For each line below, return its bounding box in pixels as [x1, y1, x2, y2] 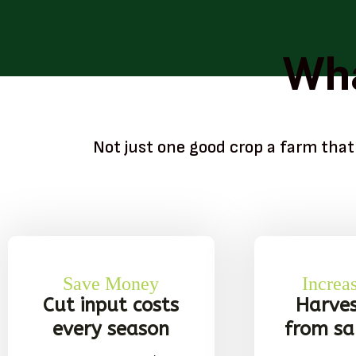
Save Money [63, 273, 160, 294]
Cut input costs [43, 293, 180, 316]
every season [52, 317, 170, 340]
